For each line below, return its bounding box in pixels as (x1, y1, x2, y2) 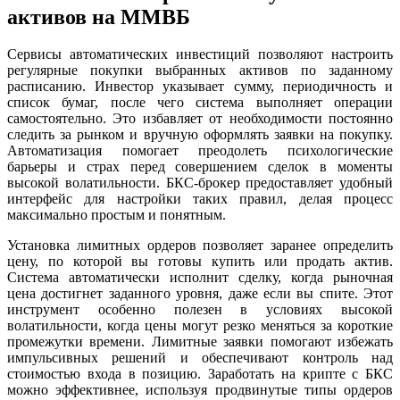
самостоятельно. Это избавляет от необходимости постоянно (7, 111, 393, 127)
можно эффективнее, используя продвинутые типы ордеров (7, 382, 393, 398)
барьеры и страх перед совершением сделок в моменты (7, 159, 393, 175)
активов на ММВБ (7, 4, 190, 29)
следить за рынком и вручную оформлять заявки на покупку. (7, 127, 393, 143)
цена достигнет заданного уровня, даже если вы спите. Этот (7, 286, 393, 302)
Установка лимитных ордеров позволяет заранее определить (7, 237, 393, 254)
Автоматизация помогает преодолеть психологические (7, 143, 393, 159)
